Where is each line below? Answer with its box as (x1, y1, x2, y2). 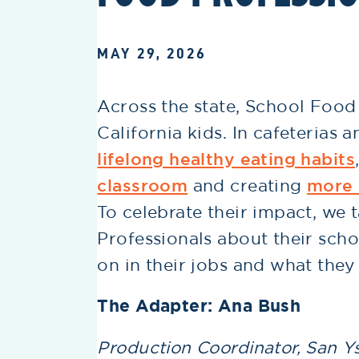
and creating (188, 175, 308, 196)
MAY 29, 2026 (97, 45, 207, 63)
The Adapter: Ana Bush (97, 295, 301, 318)
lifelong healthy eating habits (97, 148, 355, 171)
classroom (97, 175, 188, 197)
